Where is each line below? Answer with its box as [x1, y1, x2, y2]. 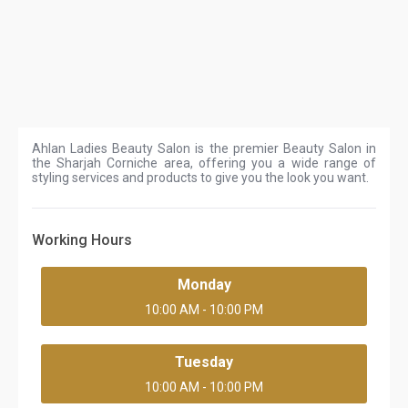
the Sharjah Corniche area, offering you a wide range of [32, 156, 376, 170]
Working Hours [32, 231, 132, 249]
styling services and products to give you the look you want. [32, 170, 372, 185]
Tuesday [175, 353, 233, 371]
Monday [177, 276, 231, 293]
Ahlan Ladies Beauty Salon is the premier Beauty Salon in [32, 141, 376, 156]
